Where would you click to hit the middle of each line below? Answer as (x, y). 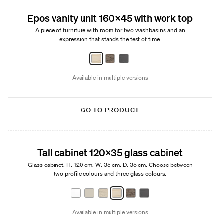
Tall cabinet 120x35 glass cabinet (110, 152)
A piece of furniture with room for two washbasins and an (110, 30)
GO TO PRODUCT (110, 110)
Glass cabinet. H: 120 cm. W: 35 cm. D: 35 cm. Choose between (110, 165)
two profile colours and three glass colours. (110, 174)
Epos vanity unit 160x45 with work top (110, 18)
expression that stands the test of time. (110, 39)
